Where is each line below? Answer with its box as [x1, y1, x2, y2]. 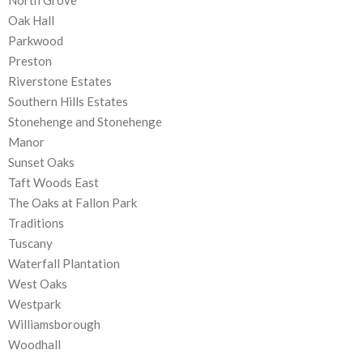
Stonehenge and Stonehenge [8, 114, 162, 130]
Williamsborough [8, 317, 100, 332]
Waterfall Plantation [8, 256, 120, 271]
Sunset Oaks [8, 155, 75, 170]
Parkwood [8, 33, 63, 49]
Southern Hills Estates [8, 94, 128, 109]
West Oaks [8, 276, 67, 292]
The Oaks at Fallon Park [8, 195, 137, 211]
